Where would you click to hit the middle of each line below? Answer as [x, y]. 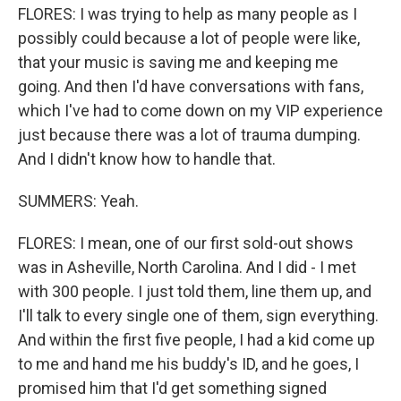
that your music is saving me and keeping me [178, 62]
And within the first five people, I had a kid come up [196, 340]
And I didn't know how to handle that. [147, 159]
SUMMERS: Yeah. [78, 201]
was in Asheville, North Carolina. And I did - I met [187, 267]
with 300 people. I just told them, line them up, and [195, 291]
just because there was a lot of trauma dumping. [189, 135]
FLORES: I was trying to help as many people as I [188, 14]
